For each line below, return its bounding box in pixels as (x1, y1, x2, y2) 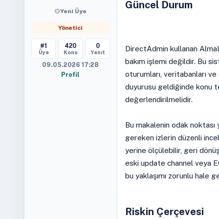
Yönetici (58, 24, 83, 31)
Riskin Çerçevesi (125, 206, 204, 218)
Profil (61, 71, 80, 78)
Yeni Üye (60, 8, 87, 15)
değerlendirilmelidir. (125, 95, 193, 104)
